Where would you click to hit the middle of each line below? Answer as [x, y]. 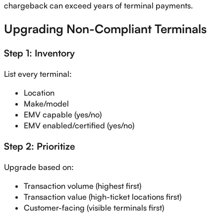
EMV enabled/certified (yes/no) [79, 125]
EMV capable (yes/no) [63, 114]
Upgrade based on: [39, 167]
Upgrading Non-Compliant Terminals [105, 29]
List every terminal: [38, 74]
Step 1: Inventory [39, 53]
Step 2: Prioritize [39, 146]
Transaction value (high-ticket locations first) [103, 197]
